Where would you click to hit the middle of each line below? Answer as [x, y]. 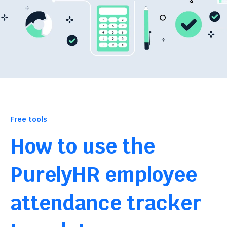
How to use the [83, 146]
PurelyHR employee [104, 175]
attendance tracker [106, 203]
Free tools [29, 119]
